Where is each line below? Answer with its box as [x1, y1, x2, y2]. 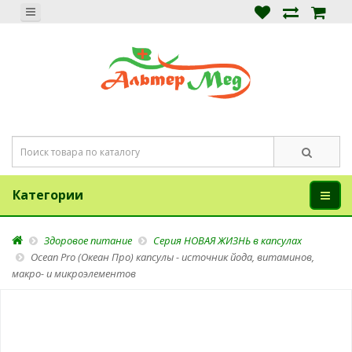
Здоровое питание [44, 233, 132, 247]
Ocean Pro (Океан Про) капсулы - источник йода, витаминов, [31, 250, 314, 264]
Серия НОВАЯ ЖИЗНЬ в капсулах [153, 233, 302, 247]
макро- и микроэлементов [12, 266, 136, 280]
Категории [13, 186, 83, 203]
